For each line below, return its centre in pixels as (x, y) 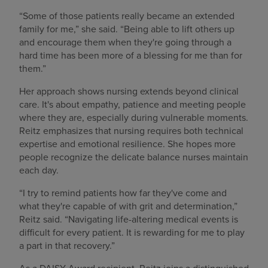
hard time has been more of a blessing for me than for (131, 55)
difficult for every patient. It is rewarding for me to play (132, 232)
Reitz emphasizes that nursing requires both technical (131, 131)
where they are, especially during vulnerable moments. (134, 118)
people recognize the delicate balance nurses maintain (134, 157)
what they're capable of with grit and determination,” (128, 206)
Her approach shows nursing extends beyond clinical (129, 91)
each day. (39, 170)
